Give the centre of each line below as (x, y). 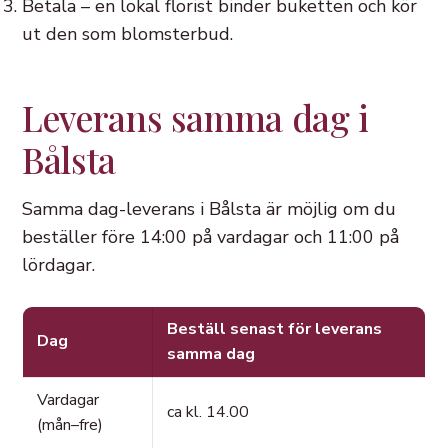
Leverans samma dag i (195, 118)
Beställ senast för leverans (274, 329)
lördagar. (58, 265)
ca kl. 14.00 (208, 412)
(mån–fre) (70, 425)
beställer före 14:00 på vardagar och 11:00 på (210, 237)
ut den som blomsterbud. (127, 34)
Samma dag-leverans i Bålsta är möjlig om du (209, 209)
